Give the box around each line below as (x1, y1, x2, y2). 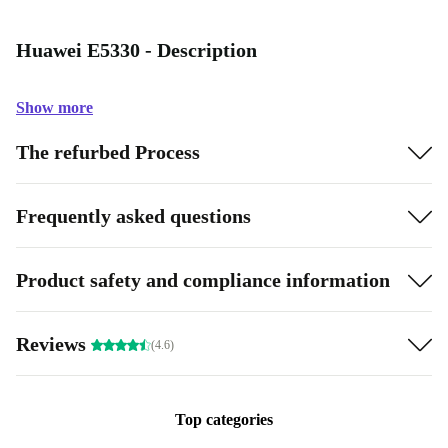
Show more (16, 99, 93, 116)
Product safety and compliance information (16, 268, 390, 291)
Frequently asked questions (16, 204, 251, 227)
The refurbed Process (16, 140, 200, 163)
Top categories (175, 411, 273, 428)
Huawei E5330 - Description (16, 39, 257, 61)
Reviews (16, 332, 91, 355)
